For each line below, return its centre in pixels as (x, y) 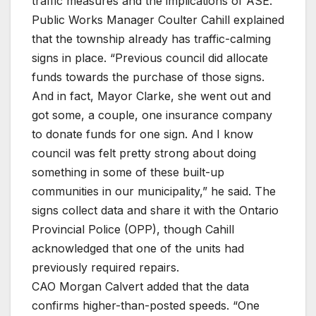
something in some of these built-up (128, 172)
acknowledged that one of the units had (138, 248)
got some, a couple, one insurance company (152, 115)
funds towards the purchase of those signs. (148, 77)
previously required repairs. (105, 267)
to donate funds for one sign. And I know (142, 134)
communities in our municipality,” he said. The (154, 191)
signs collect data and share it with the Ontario (155, 210)
